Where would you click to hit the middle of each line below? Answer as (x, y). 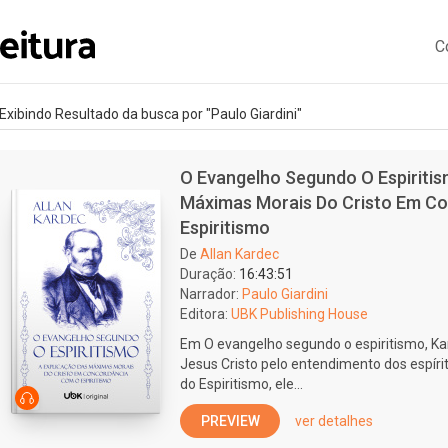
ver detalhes (334, 421)
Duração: (208, 274)
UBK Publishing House (299, 314)
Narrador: (209, 294)
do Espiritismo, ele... (241, 384)
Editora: (204, 314)
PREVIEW (230, 421)
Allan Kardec (239, 254)
